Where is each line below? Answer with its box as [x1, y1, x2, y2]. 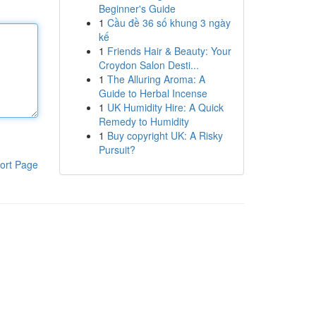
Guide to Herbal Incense [98, 86, 207, 100]
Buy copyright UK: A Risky [107, 128, 223, 142]
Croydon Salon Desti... [98, 58, 199, 72]
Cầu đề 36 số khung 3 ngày [107, 16, 231, 30]
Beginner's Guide [98, 1, 176, 16]
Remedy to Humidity [98, 114, 189, 128]
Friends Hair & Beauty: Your [107, 44, 231, 58]
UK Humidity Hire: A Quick [107, 100, 224, 114]
